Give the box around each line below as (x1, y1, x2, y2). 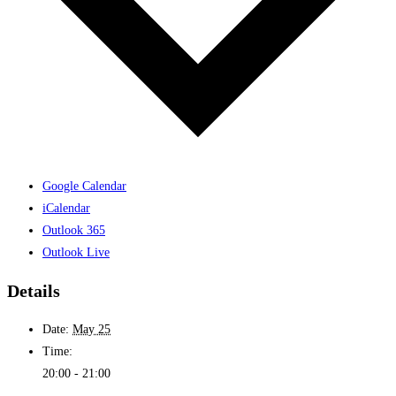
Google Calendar (42, 179, 126, 194)
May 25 (72, 322, 110, 336)
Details (7, 280, 60, 301)
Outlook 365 (42, 224, 105, 238)
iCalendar (42, 202, 90, 216)
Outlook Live (42, 246, 110, 260)
